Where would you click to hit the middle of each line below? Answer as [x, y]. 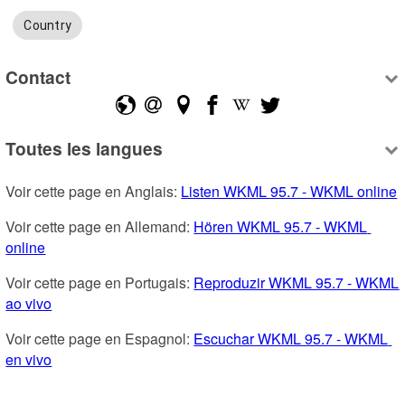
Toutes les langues [85, 149]
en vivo [29, 360]
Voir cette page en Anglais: [94, 192]
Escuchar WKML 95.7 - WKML [291, 339]
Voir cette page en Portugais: [100, 283]
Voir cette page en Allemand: [100, 227]
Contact [38, 76]
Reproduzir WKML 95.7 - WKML [297, 283]
